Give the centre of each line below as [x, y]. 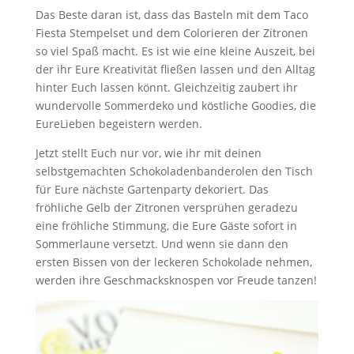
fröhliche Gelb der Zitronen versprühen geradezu [166, 207]
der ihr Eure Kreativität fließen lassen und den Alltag [175, 69]
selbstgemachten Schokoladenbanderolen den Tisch [174, 171]
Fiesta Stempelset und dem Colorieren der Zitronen [171, 32]
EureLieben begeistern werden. [119, 123]
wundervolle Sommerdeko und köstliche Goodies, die [175, 105]
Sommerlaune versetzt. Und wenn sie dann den [162, 243]
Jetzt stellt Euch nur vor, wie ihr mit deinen [148, 153]
